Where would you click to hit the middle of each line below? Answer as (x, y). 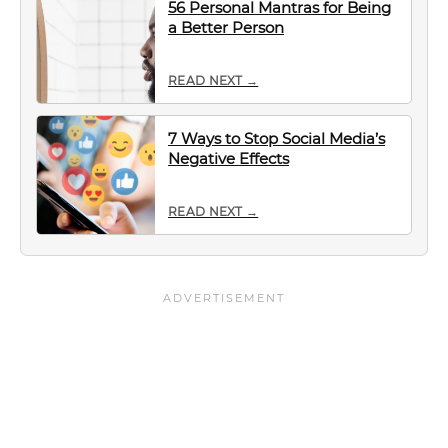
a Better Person (226, 27)
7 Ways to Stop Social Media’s (276, 138)
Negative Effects (228, 158)
